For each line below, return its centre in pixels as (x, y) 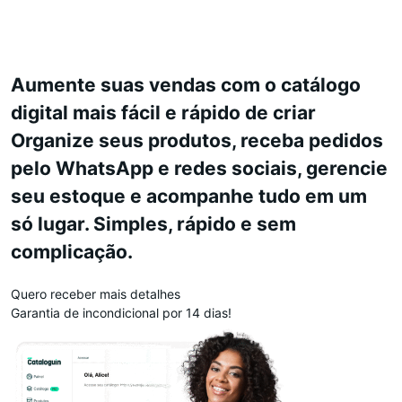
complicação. (72, 252)
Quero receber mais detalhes (96, 294)
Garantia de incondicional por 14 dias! (121, 313)
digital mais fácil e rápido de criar (163, 113)
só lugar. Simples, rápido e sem (153, 224)
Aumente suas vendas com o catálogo (186, 85)
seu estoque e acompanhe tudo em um (189, 197)
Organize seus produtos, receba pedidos (197, 141)
